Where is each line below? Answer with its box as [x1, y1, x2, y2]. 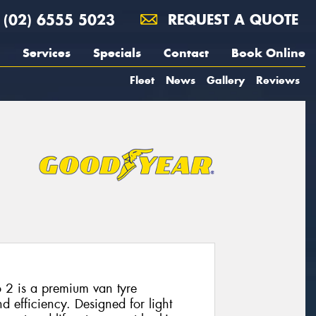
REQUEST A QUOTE [163, 11, 298, 28]
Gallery [207, 73, 245, 87]
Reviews [256, 73, 300, 87]
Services [23, 45, 71, 61]
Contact [164, 45, 209, 61]
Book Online [231, 45, 305, 61]
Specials [93, 45, 141, 61]
